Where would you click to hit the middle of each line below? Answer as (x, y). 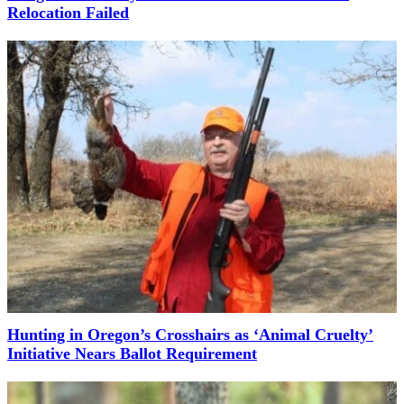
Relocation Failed (68, 13)
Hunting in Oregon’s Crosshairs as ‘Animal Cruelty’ (190, 334)
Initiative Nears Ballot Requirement (132, 353)
